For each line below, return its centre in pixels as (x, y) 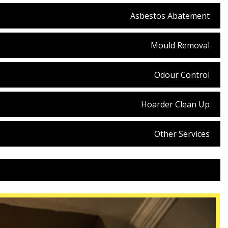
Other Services (182, 134)
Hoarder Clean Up (175, 104)
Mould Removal (180, 45)
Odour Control (182, 75)
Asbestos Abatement (170, 16)
